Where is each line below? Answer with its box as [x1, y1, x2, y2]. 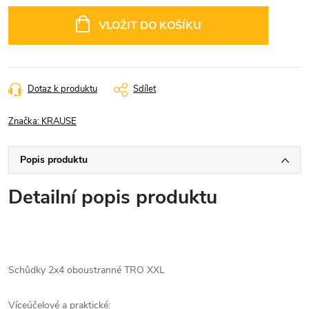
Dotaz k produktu [28, 83, 97, 95]
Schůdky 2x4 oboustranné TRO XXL [8, 263, 165, 277]
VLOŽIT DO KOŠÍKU [98, 18, 201, 33]
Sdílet [133, 83, 156, 95]
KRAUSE [41, 115, 77, 128]
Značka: [8, 115, 41, 128]
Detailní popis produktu [8, 184, 217, 210]
